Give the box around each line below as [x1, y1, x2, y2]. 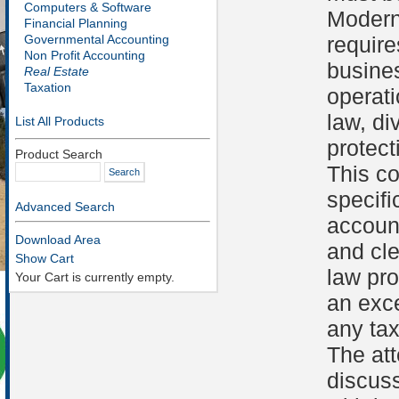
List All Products [15, 114, 104, 128]
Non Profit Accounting [13, 48, 145, 62]
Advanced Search [15, 199, 115, 214]
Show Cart [15, 251, 74, 265]
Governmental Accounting [13, 32, 169, 46]
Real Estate [13, 64, 89, 78]
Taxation [13, 80, 71, 94]
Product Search [15, 147, 102, 161]
